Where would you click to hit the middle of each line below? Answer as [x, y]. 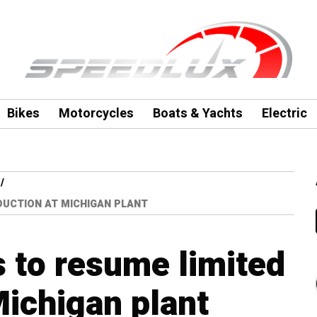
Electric [284, 114]
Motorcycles [96, 114]
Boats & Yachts [197, 114]
